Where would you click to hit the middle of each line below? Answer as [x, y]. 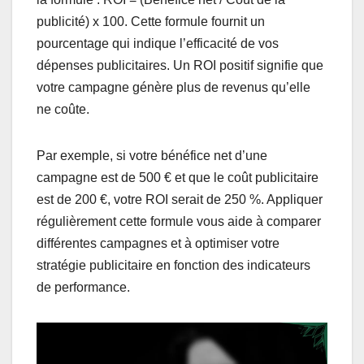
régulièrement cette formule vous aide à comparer [179, 221]
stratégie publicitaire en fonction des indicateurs [173, 265]
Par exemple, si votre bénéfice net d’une [152, 155]
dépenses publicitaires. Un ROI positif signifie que [180, 65]
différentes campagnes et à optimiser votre [158, 243]
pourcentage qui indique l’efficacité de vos [158, 43]
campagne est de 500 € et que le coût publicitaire [178, 177]
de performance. [83, 287]
